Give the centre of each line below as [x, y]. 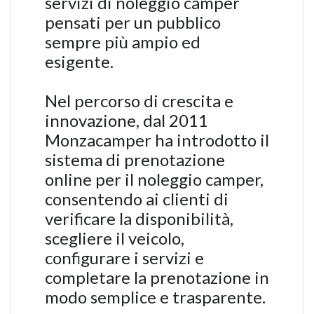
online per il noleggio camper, [154, 179]
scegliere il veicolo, [115, 238]
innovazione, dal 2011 [127, 120]
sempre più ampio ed [123, 42]
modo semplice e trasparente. [155, 297]
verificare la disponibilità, [139, 218]
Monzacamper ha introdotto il [157, 140]
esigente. [79, 61]
